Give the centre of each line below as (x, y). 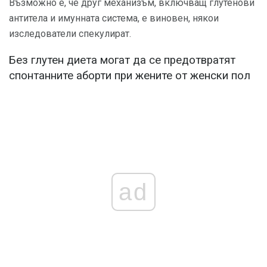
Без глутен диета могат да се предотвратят (122, 60)
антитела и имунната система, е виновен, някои (114, 18)
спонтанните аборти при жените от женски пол (130, 76)
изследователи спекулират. (70, 33)
